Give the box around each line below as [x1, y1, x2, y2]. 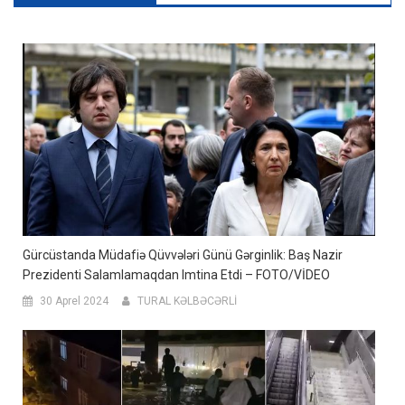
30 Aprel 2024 [40, 295, 108, 308]
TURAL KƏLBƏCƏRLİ [137, 295, 237, 308]
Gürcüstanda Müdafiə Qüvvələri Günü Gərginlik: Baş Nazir [23, 248, 343, 263]
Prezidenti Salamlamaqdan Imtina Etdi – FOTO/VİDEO [23, 268, 330, 283]
